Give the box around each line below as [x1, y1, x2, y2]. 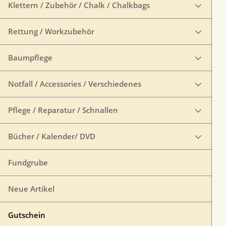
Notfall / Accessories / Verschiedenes [8, 79, 141, 89]
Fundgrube [8, 157, 48, 167]
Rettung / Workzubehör [8, 26, 94, 36]
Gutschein [8, 210, 45, 220]
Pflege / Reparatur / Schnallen [8, 105, 118, 115]
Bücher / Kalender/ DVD [8, 131, 95, 141]
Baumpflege [8, 52, 52, 63]
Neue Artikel [8, 184, 54, 194]
